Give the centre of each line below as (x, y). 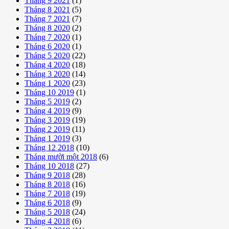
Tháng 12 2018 (49, 147)
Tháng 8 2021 (47, 9)
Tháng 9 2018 (47, 175)
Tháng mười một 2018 (61, 156)
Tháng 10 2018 (49, 166)
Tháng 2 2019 (47, 129)
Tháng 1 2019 (47, 138)
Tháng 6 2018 (47, 202)
